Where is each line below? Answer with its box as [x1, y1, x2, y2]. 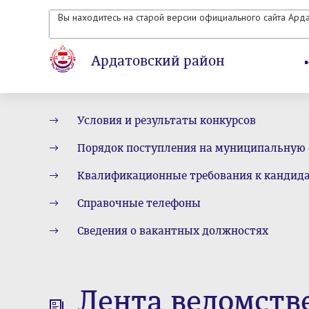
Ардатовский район [91, 52, 225, 70]
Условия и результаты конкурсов [77, 114, 256, 127]
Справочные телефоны [77, 197, 201, 210]
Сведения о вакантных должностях [77, 224, 268, 237]
